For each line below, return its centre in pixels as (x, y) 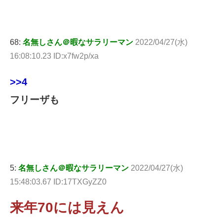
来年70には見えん (67, 207)
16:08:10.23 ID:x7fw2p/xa (54, 56)
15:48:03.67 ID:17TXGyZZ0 (58, 182)
